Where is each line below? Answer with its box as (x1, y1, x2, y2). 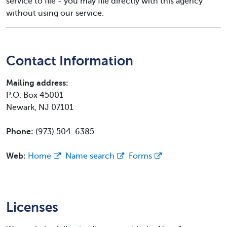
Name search (65, 152, 115, 161)
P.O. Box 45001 (6, 91, 63, 100)
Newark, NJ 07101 (6, 103, 73, 112)
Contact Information (6, 53, 133, 68)
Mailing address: (6, 79, 68, 88)
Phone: (6, 127, 35, 136)
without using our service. (6, 9, 104, 18)
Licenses (6, 200, 58, 215)
